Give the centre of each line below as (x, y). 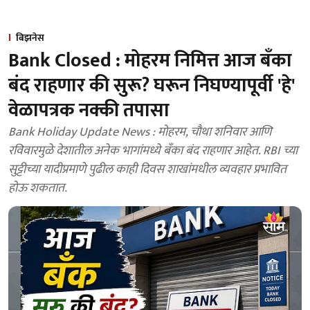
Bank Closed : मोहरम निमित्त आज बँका (150, 61)
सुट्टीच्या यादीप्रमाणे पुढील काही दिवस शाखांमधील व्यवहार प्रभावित (147, 170)
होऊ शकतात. (38, 188)
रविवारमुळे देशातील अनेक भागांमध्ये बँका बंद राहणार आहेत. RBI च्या (153, 151)
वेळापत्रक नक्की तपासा (89, 110)
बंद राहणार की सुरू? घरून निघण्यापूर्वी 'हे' (152, 85)
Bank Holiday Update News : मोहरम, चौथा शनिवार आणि (140, 132)
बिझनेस (30, 38)
